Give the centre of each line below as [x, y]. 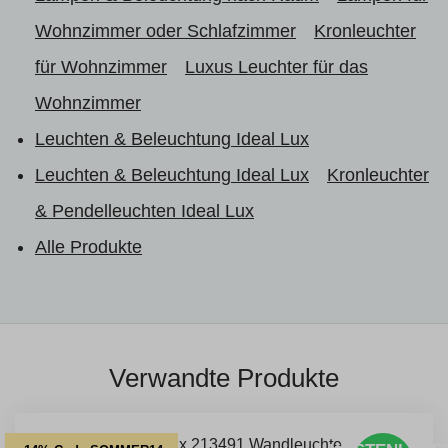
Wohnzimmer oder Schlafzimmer [165, 30]
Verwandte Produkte [224, 377]
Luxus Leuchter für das [276, 66]
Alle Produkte [88, 246]
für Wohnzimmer [101, 66]
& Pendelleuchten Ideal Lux [144, 210]
